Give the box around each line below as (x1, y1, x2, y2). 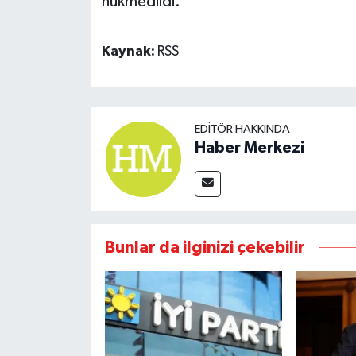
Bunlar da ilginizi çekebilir (104, 238, 305, 256)
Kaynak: (101, 44, 157, 60)
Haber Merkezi (194, 139, 304, 156)
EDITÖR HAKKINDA (194, 122, 290, 135)
